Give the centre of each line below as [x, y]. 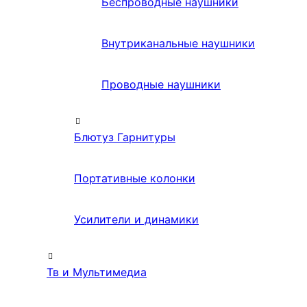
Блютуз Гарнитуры [125, 137]
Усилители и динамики [136, 220]
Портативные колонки [135, 179]
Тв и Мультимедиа [97, 272]
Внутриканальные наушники [178, 44]
